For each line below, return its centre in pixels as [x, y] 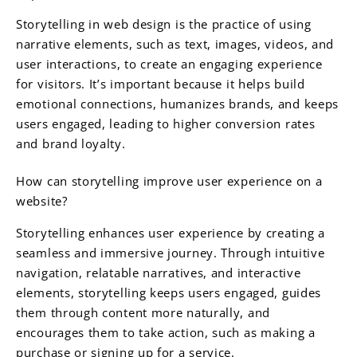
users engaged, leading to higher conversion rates [166, 124]
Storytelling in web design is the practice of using [164, 24]
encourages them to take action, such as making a [166, 332]
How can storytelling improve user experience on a [169, 181]
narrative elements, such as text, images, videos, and [175, 44]
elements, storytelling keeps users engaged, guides [169, 292]
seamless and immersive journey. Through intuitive [171, 252]
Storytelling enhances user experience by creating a [171, 232]
